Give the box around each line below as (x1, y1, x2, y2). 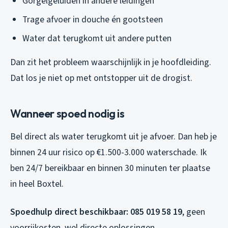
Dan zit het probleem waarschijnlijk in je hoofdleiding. (10, 55, 211, 69)
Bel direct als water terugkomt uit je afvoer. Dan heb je (10, 130, 217, 143)
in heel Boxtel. (10, 177, 64, 190)
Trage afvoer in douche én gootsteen (22, 13, 163, 26)
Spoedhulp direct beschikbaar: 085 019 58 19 (10, 205, 182, 218)
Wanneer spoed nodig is (10, 106, 125, 121)
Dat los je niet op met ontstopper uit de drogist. (10, 71, 192, 84)
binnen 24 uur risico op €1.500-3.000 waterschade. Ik (10, 146, 207, 159)
